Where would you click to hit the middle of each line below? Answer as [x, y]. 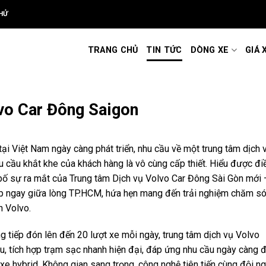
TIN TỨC [164, 50]
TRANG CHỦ [113, 50]
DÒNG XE [210, 50]
